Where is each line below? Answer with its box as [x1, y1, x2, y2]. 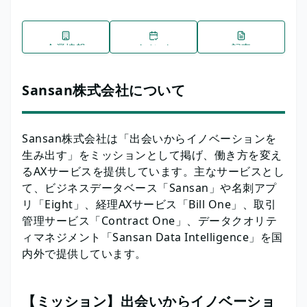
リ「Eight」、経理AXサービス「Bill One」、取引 [22, 196, 276, 212]
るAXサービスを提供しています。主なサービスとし [22, 163, 284, 179]
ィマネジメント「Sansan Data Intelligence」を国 [22, 229, 283, 245]
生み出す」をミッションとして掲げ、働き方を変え [22, 147, 282, 162]
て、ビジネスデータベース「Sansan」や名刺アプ [22, 180, 277, 195]
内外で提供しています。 [22, 245, 147, 261]
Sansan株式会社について [22, 80, 185, 99]
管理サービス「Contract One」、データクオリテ [22, 212, 277, 228]
